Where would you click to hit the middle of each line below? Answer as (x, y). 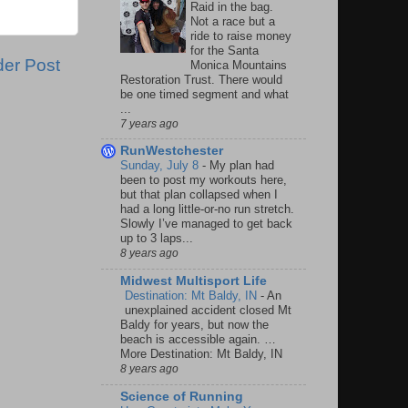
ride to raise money (241, 36)
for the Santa (224, 50)
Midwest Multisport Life (194, 281)
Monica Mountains (239, 65)
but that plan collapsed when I (199, 195)
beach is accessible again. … (198, 340)
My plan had (242, 166)
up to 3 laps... (157, 239)
